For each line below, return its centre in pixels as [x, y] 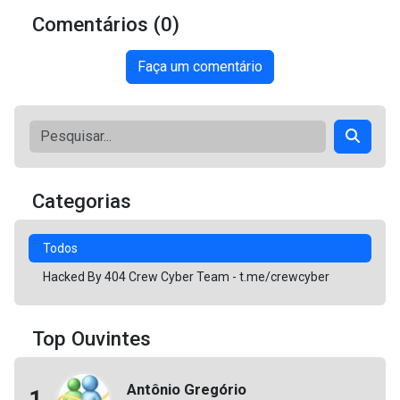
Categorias [82, 200]
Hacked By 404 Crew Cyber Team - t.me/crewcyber [186, 276]
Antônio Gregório [187, 389]
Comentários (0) [106, 24]
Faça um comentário [200, 66]
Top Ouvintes [92, 338]
